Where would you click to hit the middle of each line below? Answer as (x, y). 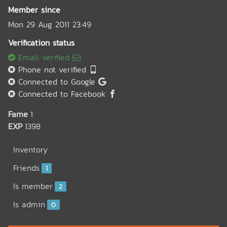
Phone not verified (52, 69)
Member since (34, 10)
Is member (33, 186)
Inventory (30, 149)
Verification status (41, 43)
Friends (26, 168)
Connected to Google (57, 82)
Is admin (29, 204)
